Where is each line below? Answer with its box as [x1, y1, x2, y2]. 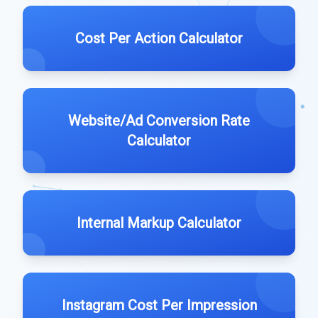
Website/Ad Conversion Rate [68, 112, 250, 129]
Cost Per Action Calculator [75, 30, 243, 47]
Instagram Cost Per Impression [61, 297, 257, 314]
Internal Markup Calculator [77, 214, 241, 231]
